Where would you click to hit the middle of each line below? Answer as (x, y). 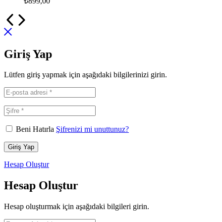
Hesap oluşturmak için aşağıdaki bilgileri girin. (77, 207)
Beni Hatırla (35, 129)
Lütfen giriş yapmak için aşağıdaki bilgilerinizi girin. (85, 75)
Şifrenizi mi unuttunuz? (92, 129)
